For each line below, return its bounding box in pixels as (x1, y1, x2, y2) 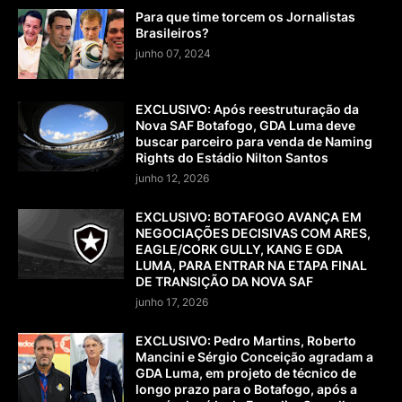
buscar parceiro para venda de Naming (135, 133, 372, 149)
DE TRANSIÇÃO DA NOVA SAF (135, 273, 313, 289)
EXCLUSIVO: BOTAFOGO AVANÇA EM (135, 208, 362, 224)
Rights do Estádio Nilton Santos (135, 149, 328, 165)
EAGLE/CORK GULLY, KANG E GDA (135, 240, 343, 257)
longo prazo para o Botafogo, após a (135, 380, 357, 397)
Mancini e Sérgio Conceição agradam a (135, 348, 373, 364)
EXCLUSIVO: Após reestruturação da (135, 100, 359, 117)
